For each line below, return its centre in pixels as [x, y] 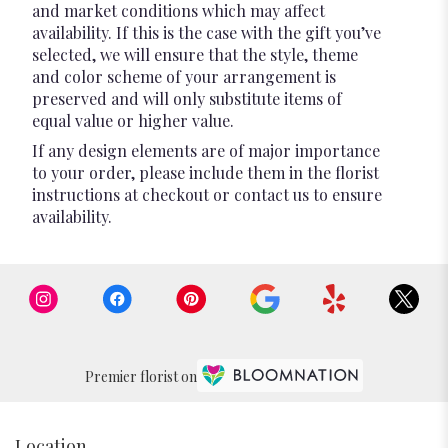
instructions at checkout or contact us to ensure [207, 195]
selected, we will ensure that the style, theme [195, 55]
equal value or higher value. [133, 121]
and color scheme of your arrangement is [184, 77]
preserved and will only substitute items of [187, 99]
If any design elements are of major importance [206, 151]
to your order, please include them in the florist [205, 173]
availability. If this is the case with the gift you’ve [206, 33]
